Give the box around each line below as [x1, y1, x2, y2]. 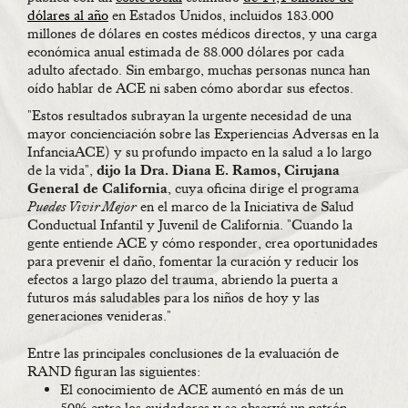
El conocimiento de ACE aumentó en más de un [60, 381, 343, 400]
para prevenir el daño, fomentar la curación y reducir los [27, 252, 359, 271]
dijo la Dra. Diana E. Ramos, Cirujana [97, 161, 340, 180]
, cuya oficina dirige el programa [168, 179, 359, 199]
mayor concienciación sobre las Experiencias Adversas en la [27, 125, 379, 144]
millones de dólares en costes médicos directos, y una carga [27, 25, 377, 44]
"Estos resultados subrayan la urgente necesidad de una [27, 107, 352, 126]
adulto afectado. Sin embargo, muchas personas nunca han [27, 61, 370, 80]
